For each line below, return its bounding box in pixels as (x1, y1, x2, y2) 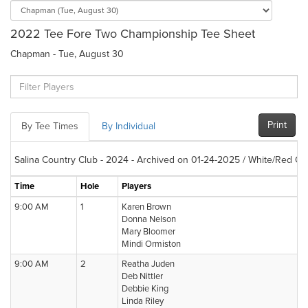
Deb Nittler (122, 271, 163, 282)
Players (122, 181, 151, 192)
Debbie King (122, 283, 168, 294)
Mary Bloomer (122, 226, 175, 237)
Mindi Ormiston (122, 239, 181, 250)
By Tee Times (21, 120, 78, 132)
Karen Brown (122, 201, 171, 212)
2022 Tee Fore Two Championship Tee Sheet (10, 26, 255, 41)
